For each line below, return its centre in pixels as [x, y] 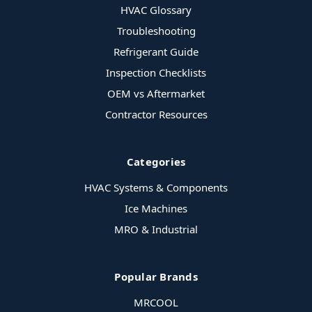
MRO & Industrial [156, 229]
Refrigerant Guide [156, 52]
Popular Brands [156, 277]
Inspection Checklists [156, 73]
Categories [156, 162]
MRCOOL [156, 303]
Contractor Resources [156, 115]
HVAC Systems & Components [156, 188]
